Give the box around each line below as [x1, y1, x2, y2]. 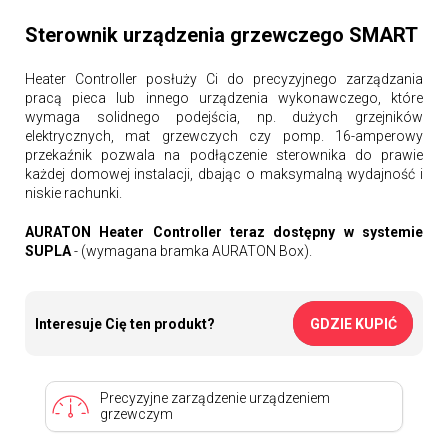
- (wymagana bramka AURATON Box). [71, 243, 312, 259]
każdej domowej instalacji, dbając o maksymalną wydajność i [25, 166, 423, 182]
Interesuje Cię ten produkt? [35, 315, 215, 332]
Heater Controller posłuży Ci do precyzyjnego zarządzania [25, 71, 423, 87]
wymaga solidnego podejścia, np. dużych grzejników [25, 109, 423, 125]
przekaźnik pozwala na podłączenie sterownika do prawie [25, 147, 423, 163]
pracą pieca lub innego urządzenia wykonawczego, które [25, 90, 423, 106]
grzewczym [99, 406, 173, 423]
